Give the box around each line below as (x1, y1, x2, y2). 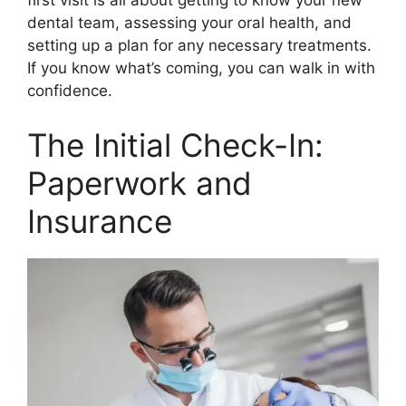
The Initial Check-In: (27, 125, 324, 164)
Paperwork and (27, 163, 252, 202)
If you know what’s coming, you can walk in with (27, 59, 375, 78)
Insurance (27, 201, 172, 240)
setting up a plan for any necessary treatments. (27, 36, 372, 55)
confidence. (27, 82, 112, 101)
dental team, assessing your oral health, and (27, 14, 352, 33)
